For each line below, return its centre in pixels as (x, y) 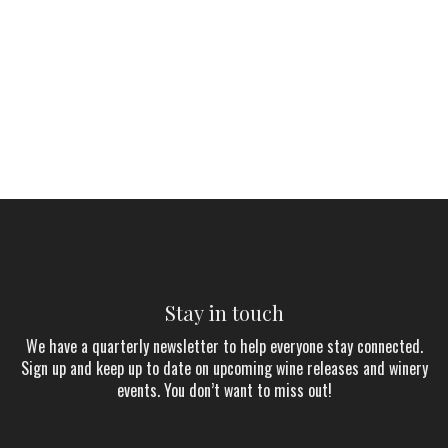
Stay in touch (224, 312)
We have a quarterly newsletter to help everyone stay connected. (224, 345)
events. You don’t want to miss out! (224, 389)
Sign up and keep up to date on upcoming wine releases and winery (224, 367)
